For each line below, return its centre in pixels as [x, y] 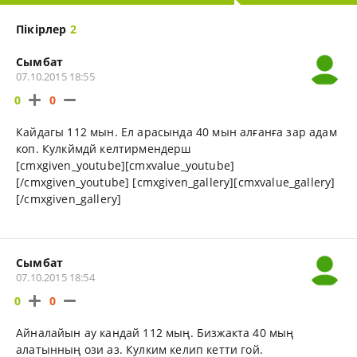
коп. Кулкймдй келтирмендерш [104, 149]
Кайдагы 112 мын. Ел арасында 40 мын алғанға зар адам [177, 132]
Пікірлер [43, 29]
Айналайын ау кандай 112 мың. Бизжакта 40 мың [155, 333]
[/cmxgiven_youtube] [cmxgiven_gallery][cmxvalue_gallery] [176, 182]
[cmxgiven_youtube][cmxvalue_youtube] [126, 166]
